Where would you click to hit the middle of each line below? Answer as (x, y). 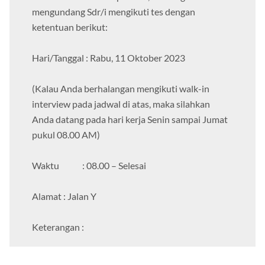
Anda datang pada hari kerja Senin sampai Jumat (130, 119)
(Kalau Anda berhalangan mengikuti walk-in (121, 89)
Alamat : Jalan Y (64, 196)
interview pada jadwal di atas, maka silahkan (121, 104)
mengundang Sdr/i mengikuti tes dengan (114, 12)
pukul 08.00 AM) (66, 135)
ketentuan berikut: (70, 27)
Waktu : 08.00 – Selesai (89, 166)
